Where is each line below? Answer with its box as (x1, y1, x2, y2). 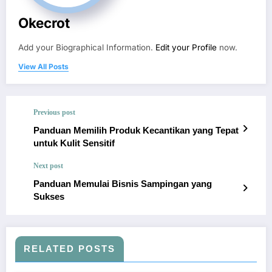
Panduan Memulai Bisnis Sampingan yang (33, 178, 212, 189)
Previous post (33, 108, 75, 117)
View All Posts (18, 62, 69, 72)
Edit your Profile (155, 42, 217, 53)
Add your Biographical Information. (18, 42, 155, 53)
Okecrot (18, 15, 70, 32)
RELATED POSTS (24, 243, 115, 254)
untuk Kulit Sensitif (33, 138, 115, 149)
